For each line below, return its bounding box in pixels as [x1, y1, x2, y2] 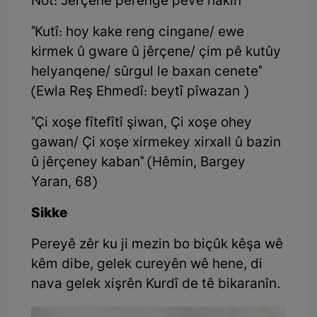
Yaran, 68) [31, 173, 97, 192]
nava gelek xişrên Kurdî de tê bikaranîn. [31, 275, 281, 294]
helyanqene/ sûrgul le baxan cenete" [31, 63, 262, 81]
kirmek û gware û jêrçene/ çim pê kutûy [31, 43, 281, 62]
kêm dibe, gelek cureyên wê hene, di [31, 255, 263, 274]
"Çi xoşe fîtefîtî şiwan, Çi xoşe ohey [31, 114, 252, 132]
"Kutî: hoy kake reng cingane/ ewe [31, 23, 244, 42]
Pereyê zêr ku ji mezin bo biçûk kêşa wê [31, 236, 283, 254]
